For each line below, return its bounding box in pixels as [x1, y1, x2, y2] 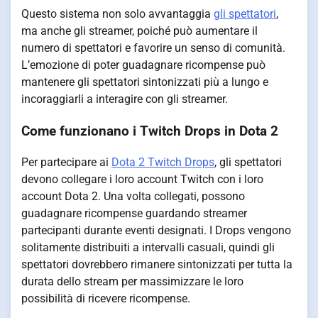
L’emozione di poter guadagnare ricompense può [21, 57, 265, 72]
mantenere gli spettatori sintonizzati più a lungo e [21, 75, 268, 89]
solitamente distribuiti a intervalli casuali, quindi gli [21, 241, 275, 255]
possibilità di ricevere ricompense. [21, 292, 190, 306]
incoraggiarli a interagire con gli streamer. [21, 92, 228, 106]
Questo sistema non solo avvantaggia [21, 6, 214, 21]
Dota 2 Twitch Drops [111, 155, 214, 170]
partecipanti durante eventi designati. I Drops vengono [21, 224, 291, 238]
